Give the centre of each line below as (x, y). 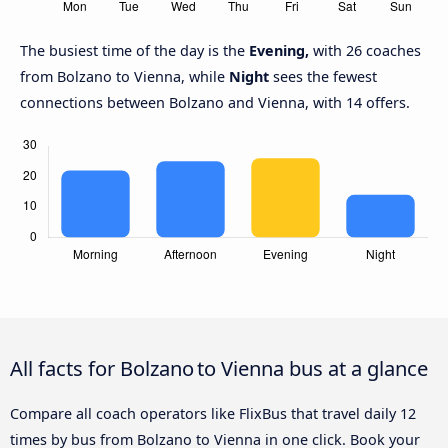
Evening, (279, 51)
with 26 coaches (365, 51)
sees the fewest (323, 77)
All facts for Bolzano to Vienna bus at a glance (219, 368)
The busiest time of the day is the (134, 51)
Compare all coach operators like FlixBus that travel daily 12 (213, 414)
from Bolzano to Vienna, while (124, 77)
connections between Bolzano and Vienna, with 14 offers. (215, 103)
